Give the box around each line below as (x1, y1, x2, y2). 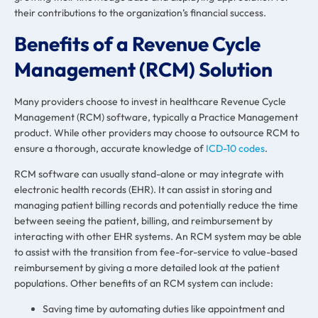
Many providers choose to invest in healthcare (14, 94, 221, 108)
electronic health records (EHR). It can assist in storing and (14, 183, 272, 197)
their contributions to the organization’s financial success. (14, 6, 266, 20)
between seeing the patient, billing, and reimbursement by (14, 214, 273, 228)
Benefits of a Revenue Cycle (14, 31, 261, 56)
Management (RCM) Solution (14, 56, 273, 82)
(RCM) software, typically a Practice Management (75, 110, 298, 124)
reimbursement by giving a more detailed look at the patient (14, 261, 280, 275)
